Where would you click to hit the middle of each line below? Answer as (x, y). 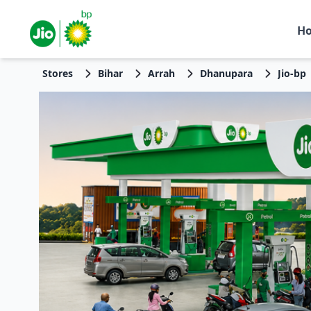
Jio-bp (292, 73)
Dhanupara (226, 73)
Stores (57, 73)
